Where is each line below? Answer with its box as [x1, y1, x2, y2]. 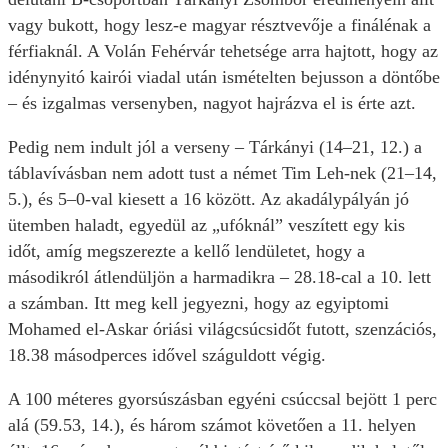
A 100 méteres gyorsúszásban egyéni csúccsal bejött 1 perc [8, 389, 437, 410]
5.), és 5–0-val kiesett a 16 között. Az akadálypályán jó [8, 189, 409, 210]
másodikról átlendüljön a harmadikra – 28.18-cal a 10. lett [8, 267, 431, 288]
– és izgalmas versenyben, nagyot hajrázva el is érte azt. [8, 93, 416, 114]
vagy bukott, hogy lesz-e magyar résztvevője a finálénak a [8, 15, 431, 36]
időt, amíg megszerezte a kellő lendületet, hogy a [8, 241, 365, 262]
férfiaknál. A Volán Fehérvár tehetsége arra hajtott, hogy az [8, 41, 438, 62]
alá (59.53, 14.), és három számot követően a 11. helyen [8, 415, 416, 436]
